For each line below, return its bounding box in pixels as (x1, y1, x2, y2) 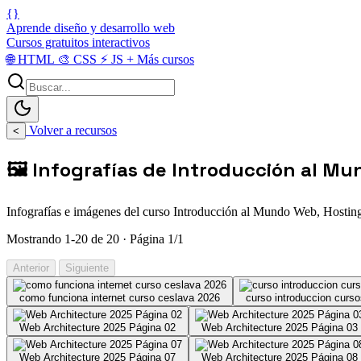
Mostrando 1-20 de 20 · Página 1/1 (6, 231, 184, 246)
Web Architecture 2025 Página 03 (201, 321, 358, 334)
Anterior (13, 261, 49, 274)
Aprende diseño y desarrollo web (6, 21, 175, 35)
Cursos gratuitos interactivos (6, 35, 150, 49)
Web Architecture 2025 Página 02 (19, 321, 176, 334)
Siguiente (65, 261, 109, 274)
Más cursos (134, 52, 194, 66)
